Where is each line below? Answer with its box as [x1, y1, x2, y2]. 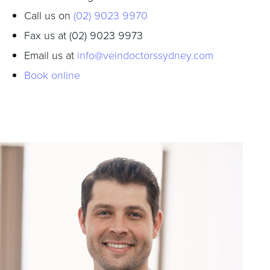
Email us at [24, 47, 77, 62]
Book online [24, 67, 80, 82]
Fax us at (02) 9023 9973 [24, 27, 143, 42]
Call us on [24, 7, 74, 22]
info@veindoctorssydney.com [77, 47, 213, 62]
